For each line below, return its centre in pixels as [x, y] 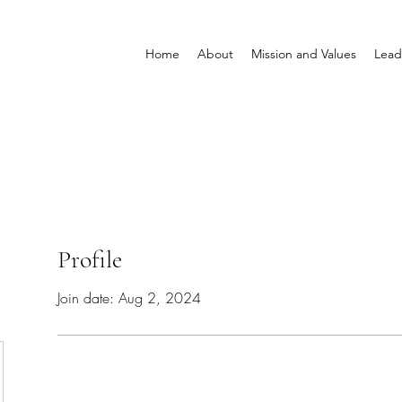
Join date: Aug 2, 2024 [129, 298]
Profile [90, 259]
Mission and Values [304, 54]
